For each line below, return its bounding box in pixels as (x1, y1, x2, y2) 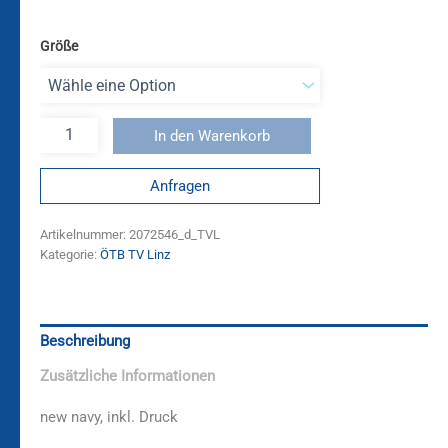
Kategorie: (40, 247, 100, 263)
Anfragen (150, 177, 210, 196)
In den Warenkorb (153, 126, 270, 145)
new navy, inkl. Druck (40, 408, 178, 427)
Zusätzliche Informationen (40, 366, 215, 385)
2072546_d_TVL (129, 227, 220, 243)
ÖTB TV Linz (100, 247, 170, 263)
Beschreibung (40, 331, 130, 350)
